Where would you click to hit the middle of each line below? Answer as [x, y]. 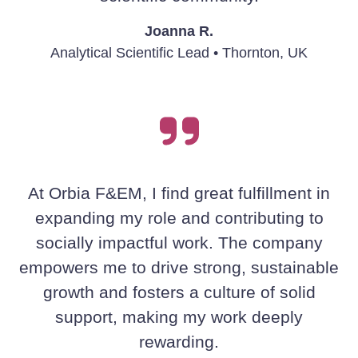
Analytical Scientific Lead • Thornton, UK [179, 53]
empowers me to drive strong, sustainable [179, 268]
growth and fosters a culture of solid [179, 292]
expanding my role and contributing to [179, 218]
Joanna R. [179, 32]
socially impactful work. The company [179, 243]
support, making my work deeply [179, 317]
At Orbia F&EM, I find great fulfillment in [179, 193]
